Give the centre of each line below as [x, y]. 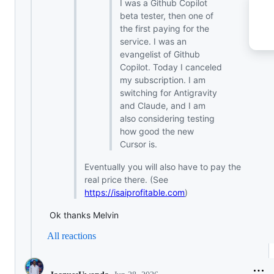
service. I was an [153, 42]
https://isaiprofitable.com [135, 193]
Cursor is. [139, 144]
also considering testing [167, 119]
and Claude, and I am [163, 106]
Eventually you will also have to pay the [163, 167]
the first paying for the [165, 29]
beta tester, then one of [167, 16]
